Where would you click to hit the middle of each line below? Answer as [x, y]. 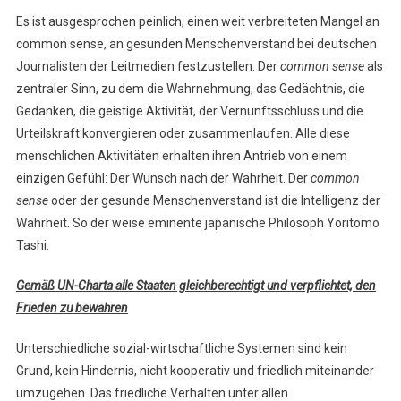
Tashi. [32, 246]
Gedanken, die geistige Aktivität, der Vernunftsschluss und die [189, 111]
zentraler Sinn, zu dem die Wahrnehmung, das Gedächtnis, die [190, 89]
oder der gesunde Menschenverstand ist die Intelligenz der [214, 201]
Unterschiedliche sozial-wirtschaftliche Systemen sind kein [181, 349]
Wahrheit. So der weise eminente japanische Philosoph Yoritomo [197, 223]
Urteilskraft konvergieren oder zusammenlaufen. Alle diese [183, 134]
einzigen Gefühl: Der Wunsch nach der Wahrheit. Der [163, 179]
